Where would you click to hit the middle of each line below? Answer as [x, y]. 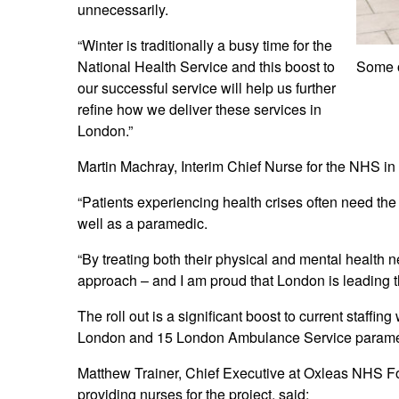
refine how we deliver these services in [199, 110]
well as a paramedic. [142, 224]
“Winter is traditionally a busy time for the [205, 45]
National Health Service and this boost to [206, 67]
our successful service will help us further [207, 88]
